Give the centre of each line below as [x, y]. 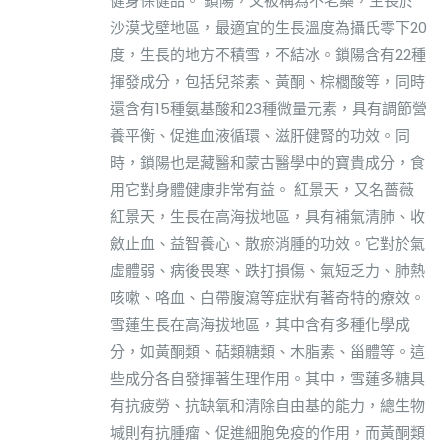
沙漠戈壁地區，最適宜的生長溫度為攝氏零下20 [268, 27]
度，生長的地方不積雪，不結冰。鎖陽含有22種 [268, 54]
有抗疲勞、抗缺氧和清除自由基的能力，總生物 [267, 405]
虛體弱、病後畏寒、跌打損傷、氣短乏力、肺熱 [267, 270]
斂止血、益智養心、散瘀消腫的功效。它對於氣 [267, 243]
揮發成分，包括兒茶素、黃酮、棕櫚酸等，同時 [267, 81]
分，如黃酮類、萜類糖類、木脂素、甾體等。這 [267, 351]
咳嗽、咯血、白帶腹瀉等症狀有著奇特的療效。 [267, 297]
